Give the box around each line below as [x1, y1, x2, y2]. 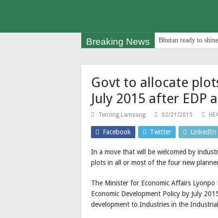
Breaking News [86, 36, 150, 47]
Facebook [103, 128, 131, 136]
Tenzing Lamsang [98, 111, 145, 119]
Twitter [150, 128, 171, 136]
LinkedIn [190, 128, 216, 136]
